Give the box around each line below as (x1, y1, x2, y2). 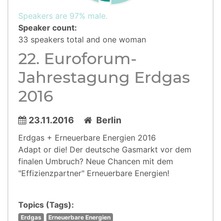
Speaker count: (18, 23, 77, 33)
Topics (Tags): (18, 200, 74, 210)
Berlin (92, 115, 121, 125)
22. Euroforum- (18, 49, 137, 68)
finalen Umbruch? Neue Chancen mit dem (18, 156, 173, 166)
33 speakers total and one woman (18, 35, 146, 44)
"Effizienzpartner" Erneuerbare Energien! (18, 168, 169, 178)
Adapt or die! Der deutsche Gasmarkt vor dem (18, 145, 191, 154)
